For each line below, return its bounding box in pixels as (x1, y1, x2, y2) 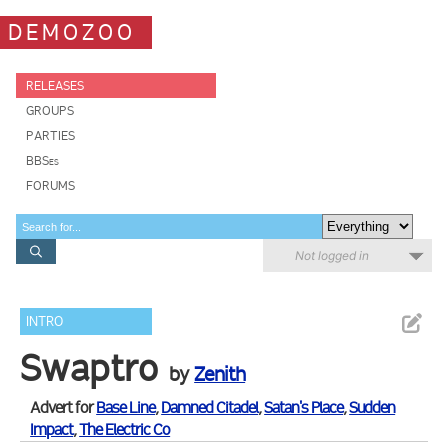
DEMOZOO (8, 18, 136, 46)
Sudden (349, 398, 396, 417)
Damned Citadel (161, 398, 259, 417)
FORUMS (26, 178, 75, 193)
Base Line (96, 398, 156, 417)
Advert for (30, 398, 97, 417)
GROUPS (26, 103, 74, 118)
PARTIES (26, 128, 75, 143)
